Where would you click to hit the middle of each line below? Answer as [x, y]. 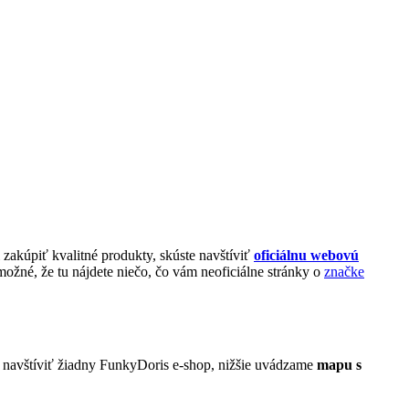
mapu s [339, 365]
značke [344, 271]
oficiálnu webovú [306, 255]
